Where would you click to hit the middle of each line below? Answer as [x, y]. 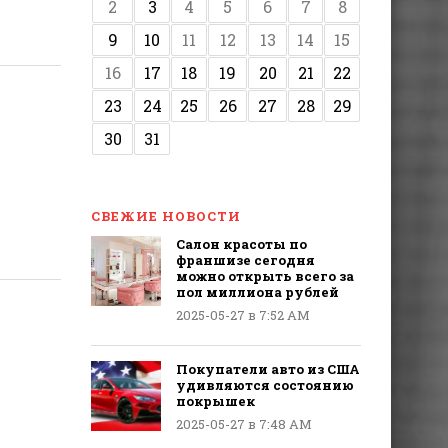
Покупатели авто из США [268, 369]
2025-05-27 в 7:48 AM [244, 424]
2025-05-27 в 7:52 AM [243, 315]
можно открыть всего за [265, 276]
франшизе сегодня [245, 260]
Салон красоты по [241, 244]
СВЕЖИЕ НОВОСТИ [166, 216]
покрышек [215, 401]
